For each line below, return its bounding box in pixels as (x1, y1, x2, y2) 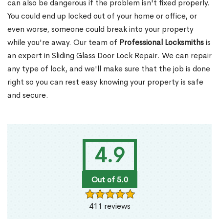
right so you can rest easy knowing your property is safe (7, 77, 203, 88)
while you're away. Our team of (7, 37, 119, 48)
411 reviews (88, 201, 131, 212)
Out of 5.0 (91, 175, 128, 185)
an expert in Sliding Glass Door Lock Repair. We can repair (7, 50, 212, 61)
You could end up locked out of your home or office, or (7, 11, 197, 22)
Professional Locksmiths (119, 37, 204, 48)
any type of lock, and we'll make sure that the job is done (7, 64, 210, 74)
